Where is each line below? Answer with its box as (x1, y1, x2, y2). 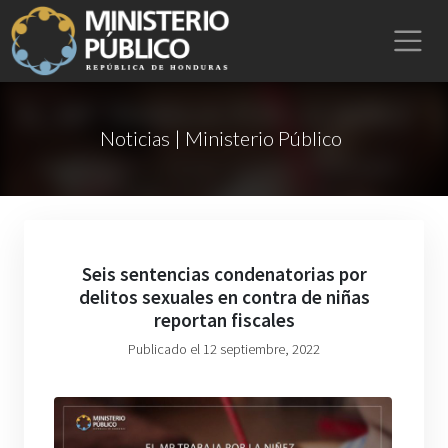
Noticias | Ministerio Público (99, 126, 342, 150)
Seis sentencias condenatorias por (81, 262, 367, 286)
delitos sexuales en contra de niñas (78, 285, 370, 309)
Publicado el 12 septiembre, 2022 (128, 340, 320, 358)
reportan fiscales (153, 308, 295, 332)
